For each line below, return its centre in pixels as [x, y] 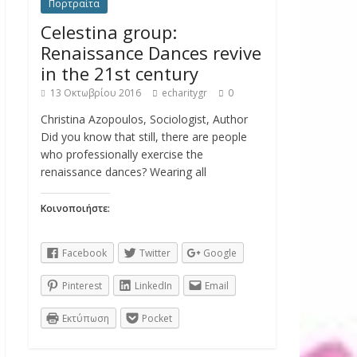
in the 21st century [120, 73]
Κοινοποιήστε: [75, 208]
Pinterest [82, 285]
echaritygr [184, 92]
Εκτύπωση [86, 318]
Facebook [84, 253]
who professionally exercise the [122, 154]
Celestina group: [109, 31]
